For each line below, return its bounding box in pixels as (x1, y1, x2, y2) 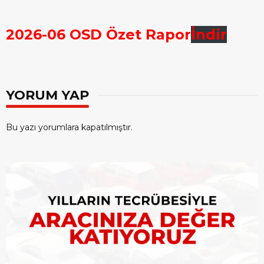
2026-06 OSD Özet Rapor (6, 26, 191, 44)
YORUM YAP (6, 87, 89, 104)
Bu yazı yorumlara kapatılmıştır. (6, 122, 133, 133)
